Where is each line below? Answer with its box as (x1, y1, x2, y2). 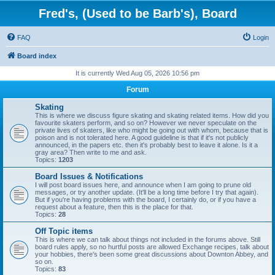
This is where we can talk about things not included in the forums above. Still (35, 236, 260, 243)
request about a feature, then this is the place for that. (35, 203, 193, 211)
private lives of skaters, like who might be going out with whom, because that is (35, 126, 268, 134)
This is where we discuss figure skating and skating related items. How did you (35, 112, 269, 119)
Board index (17, 52, 56, 60)
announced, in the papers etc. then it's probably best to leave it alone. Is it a (35, 141, 258, 149)
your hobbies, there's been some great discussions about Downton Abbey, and (35, 250, 268, 258)
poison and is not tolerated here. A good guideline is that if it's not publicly (35, 134, 249, 141)
